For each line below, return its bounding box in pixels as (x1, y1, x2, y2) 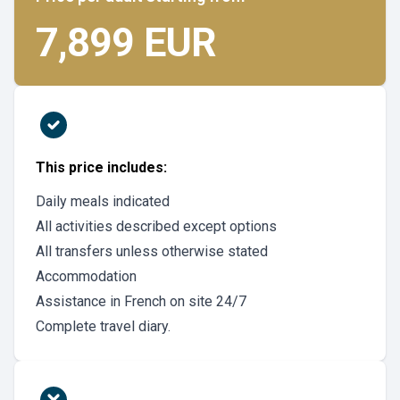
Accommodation (36, 268, 137, 285)
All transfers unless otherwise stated (36, 243, 268, 260)
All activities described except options (36, 218, 277, 235)
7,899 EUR (36, 19, 216, 66)
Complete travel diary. (36, 318, 171, 335)
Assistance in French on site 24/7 (36, 293, 246, 310)
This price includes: (36, 159, 167, 176)
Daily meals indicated (36, 193, 170, 210)
